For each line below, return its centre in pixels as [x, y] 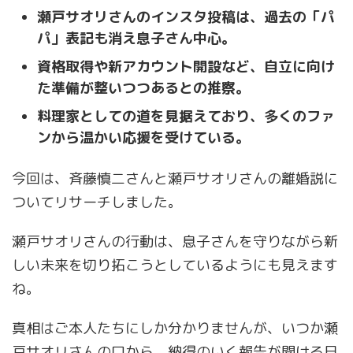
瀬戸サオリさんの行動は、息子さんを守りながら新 [175, 242]
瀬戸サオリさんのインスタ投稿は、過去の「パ [186, 17]
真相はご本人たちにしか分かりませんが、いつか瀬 [175, 329]
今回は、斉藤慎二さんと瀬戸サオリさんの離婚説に [175, 179]
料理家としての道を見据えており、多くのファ [186, 116]
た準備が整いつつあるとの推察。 [143, 87]
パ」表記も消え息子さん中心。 [136, 38]
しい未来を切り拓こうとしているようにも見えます [175, 266]
